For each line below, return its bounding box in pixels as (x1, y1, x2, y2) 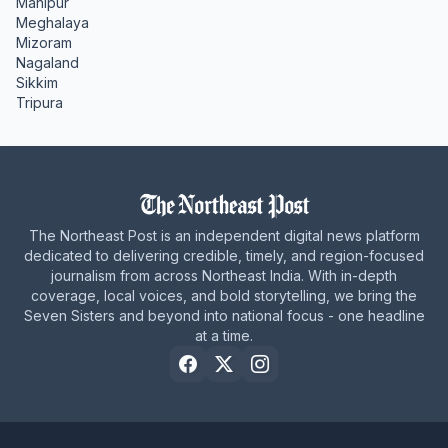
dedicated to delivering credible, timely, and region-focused (24, 246, 424, 264)
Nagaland (16, 53, 79, 71)
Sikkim (16, 73, 58, 91)
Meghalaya (16, 13, 89, 31)
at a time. (195, 326, 253, 344)
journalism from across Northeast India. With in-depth (51, 266, 397, 284)
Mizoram (16, 33, 72, 51)
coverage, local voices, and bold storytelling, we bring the (31, 286, 417, 304)
